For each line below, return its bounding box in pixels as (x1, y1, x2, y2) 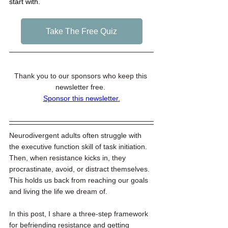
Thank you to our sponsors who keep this (14, 72, 149, 80)
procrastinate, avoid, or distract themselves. (9, 165, 152, 173)
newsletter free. (55, 83, 107, 91)
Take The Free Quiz (46, 27, 117, 36)
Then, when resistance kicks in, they (9, 154, 128, 162)
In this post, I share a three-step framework (9, 210, 150, 218)
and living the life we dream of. (9, 187, 109, 195)
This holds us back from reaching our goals (9, 176, 150, 184)
